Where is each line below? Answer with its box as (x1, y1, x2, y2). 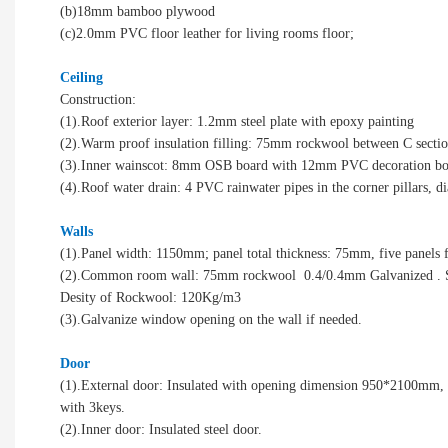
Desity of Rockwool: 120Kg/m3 (60, 289, 245, 305)
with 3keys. (60, 399, 125, 415)
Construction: (60, 91, 136, 107)
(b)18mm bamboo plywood (60, 3, 215, 19)
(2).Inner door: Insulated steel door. (60, 421, 262, 437)
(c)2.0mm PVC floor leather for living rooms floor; (60, 25, 362, 41)
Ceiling (60, 69, 103, 85)
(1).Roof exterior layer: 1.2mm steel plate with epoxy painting (60, 113, 414, 129)
